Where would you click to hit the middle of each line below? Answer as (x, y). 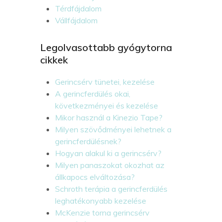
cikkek (54, 59)
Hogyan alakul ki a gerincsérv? (108, 153)
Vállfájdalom (76, 20)
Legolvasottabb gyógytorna (106, 47)
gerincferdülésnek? (88, 141)
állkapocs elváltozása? (95, 177)
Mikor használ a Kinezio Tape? (109, 117)
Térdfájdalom (78, 8)
